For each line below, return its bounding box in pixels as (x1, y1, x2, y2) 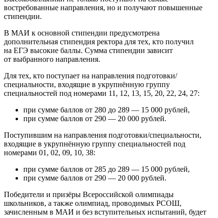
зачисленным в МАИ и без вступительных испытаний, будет (4, 207, 206, 216)
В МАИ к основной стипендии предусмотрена (4, 28, 160, 37)
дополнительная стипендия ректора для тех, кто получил (4, 37, 194, 46)
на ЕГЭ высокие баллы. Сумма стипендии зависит (4, 46, 173, 54)
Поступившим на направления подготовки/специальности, (4, 130, 201, 139)
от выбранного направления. (4, 54, 100, 63)
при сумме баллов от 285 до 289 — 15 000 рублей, (23, 164, 190, 173)
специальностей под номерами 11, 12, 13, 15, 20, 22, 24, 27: (4, 89, 200, 97)
